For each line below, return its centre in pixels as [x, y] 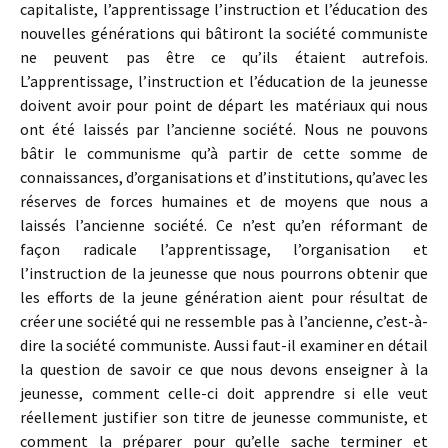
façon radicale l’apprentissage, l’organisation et [224, 249]
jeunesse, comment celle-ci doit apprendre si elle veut [224, 393]
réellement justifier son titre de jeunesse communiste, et [224, 417]
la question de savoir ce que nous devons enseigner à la [224, 369]
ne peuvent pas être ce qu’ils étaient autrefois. [224, 57]
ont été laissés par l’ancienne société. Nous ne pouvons [224, 129]
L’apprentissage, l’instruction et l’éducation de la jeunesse [224, 81]
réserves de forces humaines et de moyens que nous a [224, 201]
